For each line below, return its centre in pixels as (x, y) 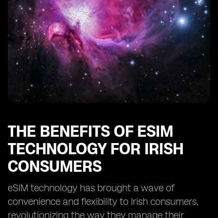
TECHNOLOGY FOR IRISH (96, 149)
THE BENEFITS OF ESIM (91, 131)
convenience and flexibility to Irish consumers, (103, 201)
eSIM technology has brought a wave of (91, 188)
